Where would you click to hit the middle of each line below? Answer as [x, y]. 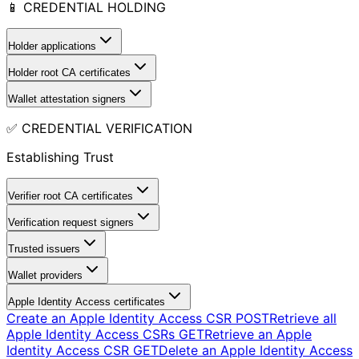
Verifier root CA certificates [71, 196]
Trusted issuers [44, 248]
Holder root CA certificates [69, 72]
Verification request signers [71, 222]
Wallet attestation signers [67, 99]
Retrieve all [303, 318]
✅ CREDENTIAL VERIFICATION [99, 128]
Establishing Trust [60, 157]
